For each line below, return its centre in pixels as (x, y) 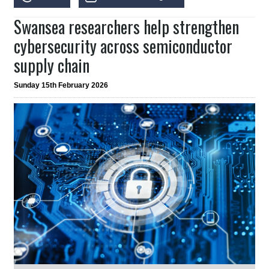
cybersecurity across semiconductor (123, 46)
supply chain (52, 65)
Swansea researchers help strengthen (127, 27)
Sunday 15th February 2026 (61, 86)
